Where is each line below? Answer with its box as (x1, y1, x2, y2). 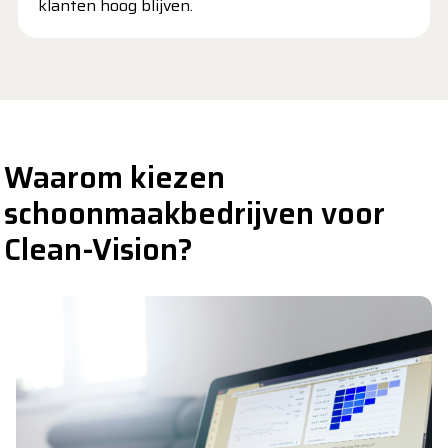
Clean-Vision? (4, 226, 193, 273)
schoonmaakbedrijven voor (4, 190, 385, 237)
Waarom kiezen (4, 154, 225, 201)
